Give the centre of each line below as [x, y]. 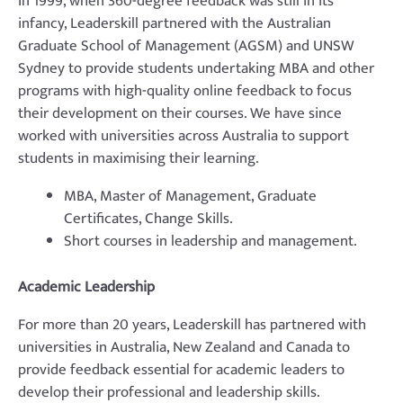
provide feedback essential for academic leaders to [181, 369]
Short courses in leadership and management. [210, 242]
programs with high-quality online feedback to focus [185, 91]
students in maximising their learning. [139, 159]
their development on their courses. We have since [180, 114]
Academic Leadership [86, 287]
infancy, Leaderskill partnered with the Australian [175, 24]
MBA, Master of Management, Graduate [190, 197]
